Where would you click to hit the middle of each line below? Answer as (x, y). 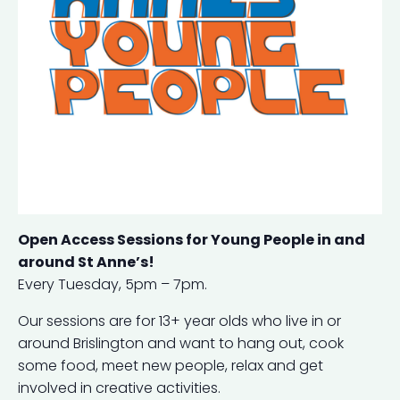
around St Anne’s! (86, 262)
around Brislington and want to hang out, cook (181, 343)
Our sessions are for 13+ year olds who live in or (179, 321)
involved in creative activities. (119, 387)
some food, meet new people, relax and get (171, 365)
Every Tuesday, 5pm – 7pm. (112, 284)
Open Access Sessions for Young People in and (192, 239)
